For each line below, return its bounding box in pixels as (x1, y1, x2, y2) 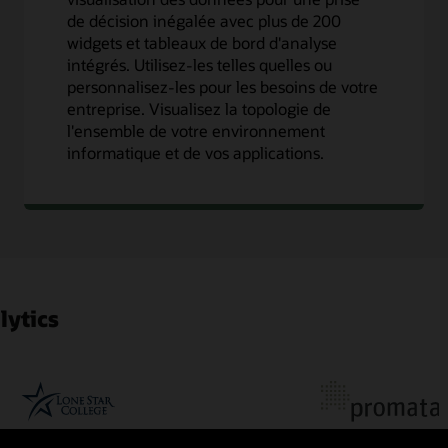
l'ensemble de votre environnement (66, 120, 325, 142)
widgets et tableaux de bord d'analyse (66, 32, 337, 54)
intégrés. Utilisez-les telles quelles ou (66, 54, 332, 76)
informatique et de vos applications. (66, 142, 324, 164)
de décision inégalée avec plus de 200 (66, 10, 341, 32)
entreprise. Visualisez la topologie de (66, 98, 331, 120)
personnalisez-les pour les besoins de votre (66, 76, 378, 98)
